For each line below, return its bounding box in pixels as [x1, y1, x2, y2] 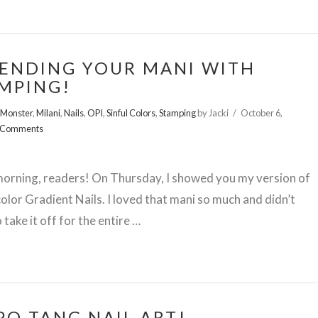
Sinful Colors [106, 106, 156, 119]
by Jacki [196, 106, 229, 119]
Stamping [159, 106, 197, 119]
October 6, [240, 106, 283, 119]
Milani [36, 106, 61, 119]
